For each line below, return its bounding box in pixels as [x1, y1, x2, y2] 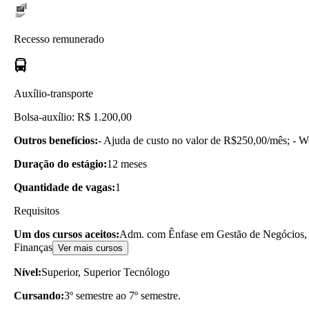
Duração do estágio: [14, 157, 107, 170]
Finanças [14, 241, 52, 253]
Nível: [14, 266, 41, 278]
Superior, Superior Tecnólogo [41, 266, 170, 278]
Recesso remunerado [14, 32, 104, 45]
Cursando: [14, 289, 64, 301]
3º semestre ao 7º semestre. [64, 289, 181, 301]
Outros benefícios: [14, 134, 98, 146]
